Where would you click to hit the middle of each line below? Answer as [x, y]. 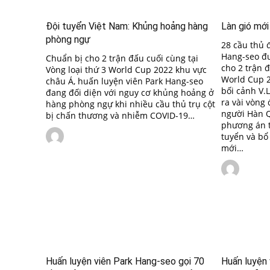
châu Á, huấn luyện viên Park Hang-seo [124, 81]
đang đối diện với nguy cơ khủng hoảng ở [130, 93]
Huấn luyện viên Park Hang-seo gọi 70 [125, 261]
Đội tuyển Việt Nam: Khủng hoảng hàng [127, 27]
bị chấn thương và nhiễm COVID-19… [120, 116]
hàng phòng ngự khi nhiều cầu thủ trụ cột [130, 104]
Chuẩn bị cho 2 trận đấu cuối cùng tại [122, 58]
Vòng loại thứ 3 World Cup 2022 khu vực [126, 70]
